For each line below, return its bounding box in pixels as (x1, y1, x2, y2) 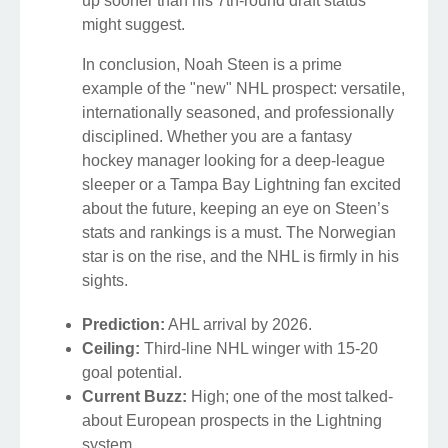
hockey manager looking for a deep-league (82, 152, 385, 170)
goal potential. (82, 364, 182, 382)
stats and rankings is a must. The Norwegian (82, 224, 396, 242)
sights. (82, 272, 128, 290)
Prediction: (82, 316, 165, 334)
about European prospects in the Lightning (82, 412, 382, 430)
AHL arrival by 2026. (165, 316, 312, 334)
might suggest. (82, 16, 185, 34)
